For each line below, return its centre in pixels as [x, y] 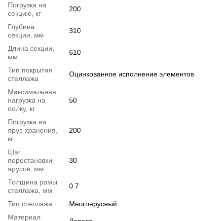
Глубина [21, 27]
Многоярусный [93, 204]
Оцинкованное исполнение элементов [131, 74]
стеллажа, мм [30, 191]
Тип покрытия [30, 70]
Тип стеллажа [30, 204]
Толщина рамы [33, 182]
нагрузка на [27, 100]
